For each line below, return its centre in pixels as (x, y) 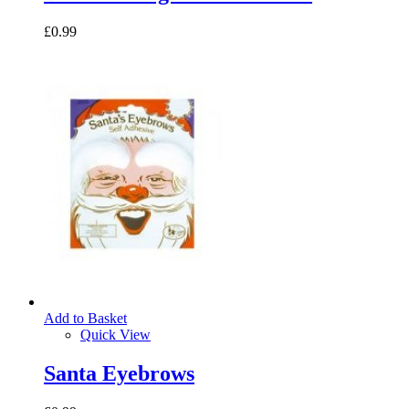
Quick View (115, 335)
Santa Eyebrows (119, 374)
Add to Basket (85, 319)
